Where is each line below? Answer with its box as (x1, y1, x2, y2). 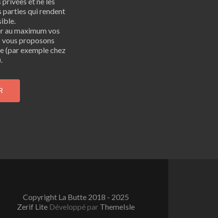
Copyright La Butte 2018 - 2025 (23, 192, 129, 201)
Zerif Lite (17, 201, 49, 211)
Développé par (49, 201, 100, 211)
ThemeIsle (100, 201, 135, 211)
